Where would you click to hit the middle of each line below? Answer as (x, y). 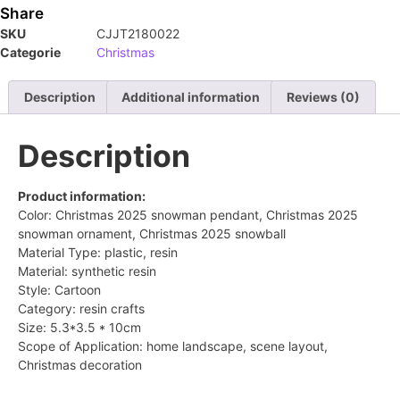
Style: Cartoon (59, 290)
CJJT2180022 (138, 34)
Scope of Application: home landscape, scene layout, (173, 346)
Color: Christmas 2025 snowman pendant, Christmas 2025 (188, 215)
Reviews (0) (323, 97)
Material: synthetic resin (87, 271)
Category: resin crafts (81, 309)
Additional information (191, 97)
